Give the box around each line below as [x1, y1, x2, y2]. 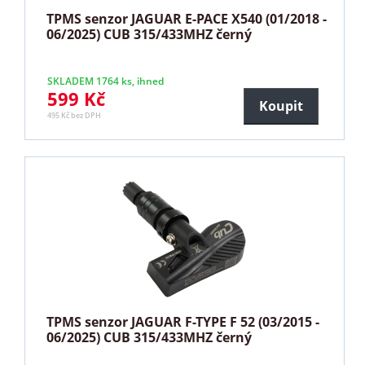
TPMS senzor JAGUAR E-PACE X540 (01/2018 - [46, 9, 328, 28]
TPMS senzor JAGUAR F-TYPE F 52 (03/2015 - [46, 312, 320, 331]
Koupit [258, 96, 303, 115]
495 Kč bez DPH [47, 109, 102, 121]
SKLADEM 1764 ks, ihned [47, 73, 165, 88]
